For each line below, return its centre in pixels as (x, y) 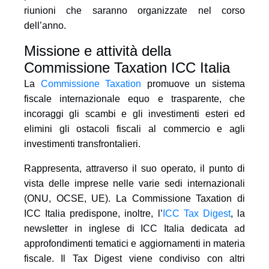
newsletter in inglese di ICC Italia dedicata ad (134, 228)
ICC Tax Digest (196, 213)
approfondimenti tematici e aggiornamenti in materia (134, 243)
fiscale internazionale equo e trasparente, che (134, 99)
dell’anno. (45, 26)
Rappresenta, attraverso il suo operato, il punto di (134, 168)
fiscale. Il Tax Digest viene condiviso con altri (134, 258)
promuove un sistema (193, 84)
